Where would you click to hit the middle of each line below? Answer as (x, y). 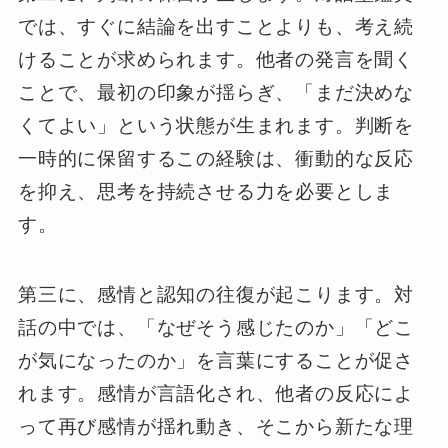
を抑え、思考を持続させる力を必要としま (206, 191)
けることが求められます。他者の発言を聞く (216, 59)
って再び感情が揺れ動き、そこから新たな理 (216, 427)
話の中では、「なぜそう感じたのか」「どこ (216, 328)
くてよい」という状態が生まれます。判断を (216, 125)
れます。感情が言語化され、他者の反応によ (216, 394)
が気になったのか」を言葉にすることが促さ (216, 361)
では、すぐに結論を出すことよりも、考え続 (216, 26)
